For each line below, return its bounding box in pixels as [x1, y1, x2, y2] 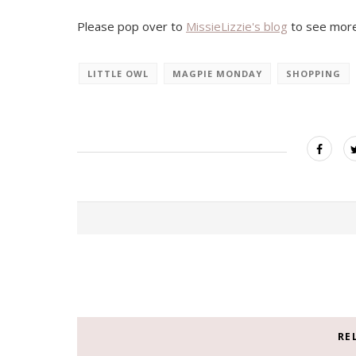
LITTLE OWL [87, 68, 149, 79]
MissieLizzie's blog [186, 18, 288, 34]
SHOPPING [286, 68, 341, 79]
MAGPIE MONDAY [172, 68, 262, 79]
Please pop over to [77, 18, 186, 34]
